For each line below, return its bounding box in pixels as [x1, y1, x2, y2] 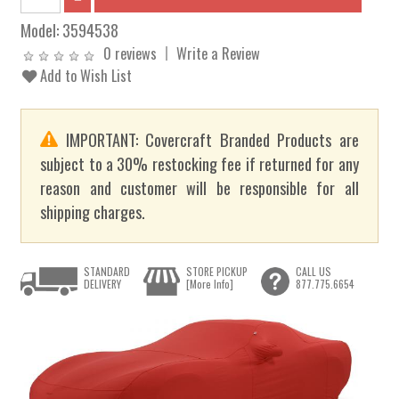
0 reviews [103, 42, 158, 64]
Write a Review [176, 42, 261, 64]
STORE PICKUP [185, 263, 248, 279]
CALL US [295, 263, 331, 279]
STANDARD [84, 263, 131, 279]
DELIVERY [84, 275, 122, 291]
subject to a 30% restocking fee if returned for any [40, 151, 359, 176]
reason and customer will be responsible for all [40, 175, 359, 200]
